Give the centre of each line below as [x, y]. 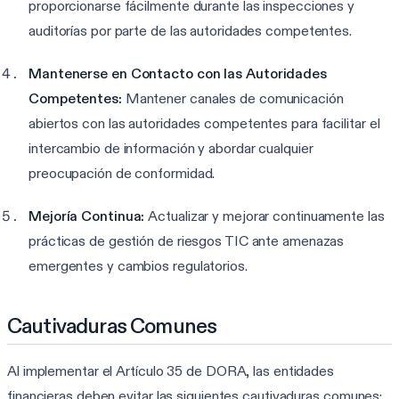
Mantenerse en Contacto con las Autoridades [178, 73]
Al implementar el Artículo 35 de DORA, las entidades [171, 370]
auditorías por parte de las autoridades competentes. [191, 30]
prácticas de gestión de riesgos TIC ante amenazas [187, 240]
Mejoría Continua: [87, 216]
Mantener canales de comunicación [232, 98]
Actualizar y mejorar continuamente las [265, 216]
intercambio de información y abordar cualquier [171, 148]
